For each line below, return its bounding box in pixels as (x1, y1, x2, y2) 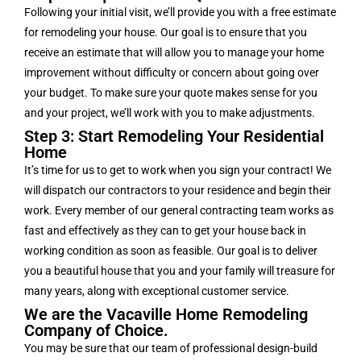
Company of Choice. (24, 321, 168, 341)
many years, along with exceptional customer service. (24, 284, 289, 298)
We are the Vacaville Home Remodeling (24, 305, 308, 325)
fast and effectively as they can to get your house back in (24, 224, 306, 238)
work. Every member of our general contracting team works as (24, 204, 334, 218)
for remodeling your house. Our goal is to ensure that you (24, 26, 307, 39)
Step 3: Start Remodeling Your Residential (24, 127, 324, 147)
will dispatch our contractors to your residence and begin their (24, 184, 331, 197)
